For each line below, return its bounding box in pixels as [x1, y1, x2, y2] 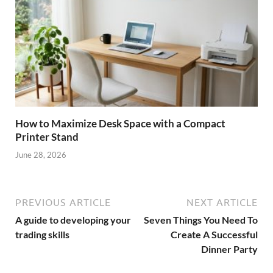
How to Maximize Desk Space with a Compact [15, 117, 225, 130]
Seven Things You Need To [144, 213, 258, 225]
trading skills [15, 228, 69, 240]
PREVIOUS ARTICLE [15, 196, 111, 208]
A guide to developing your [15, 213, 131, 225]
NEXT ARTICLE [186, 196, 258, 208]
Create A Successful [171, 228, 258, 240]
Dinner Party [201, 243, 258, 255]
